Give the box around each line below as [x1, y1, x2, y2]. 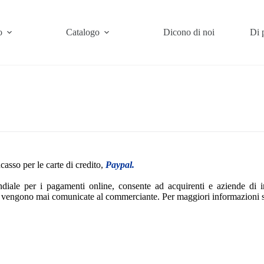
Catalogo [66, 27, 100, 37]
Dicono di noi [163, 27, 215, 37]
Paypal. [105, 160, 134, 170]
